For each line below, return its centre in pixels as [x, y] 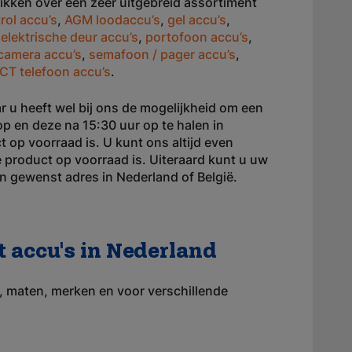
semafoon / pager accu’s [162, 54]
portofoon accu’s [197, 37]
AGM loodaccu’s [112, 20]
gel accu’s [197, 20]
